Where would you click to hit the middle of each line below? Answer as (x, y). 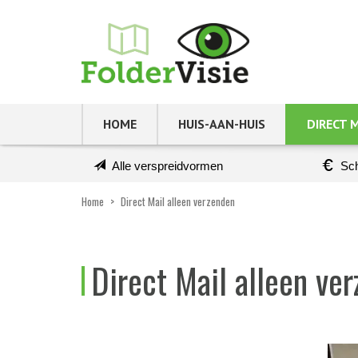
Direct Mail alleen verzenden (178, 201)
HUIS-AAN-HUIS (222, 123)
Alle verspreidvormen (167, 165)
